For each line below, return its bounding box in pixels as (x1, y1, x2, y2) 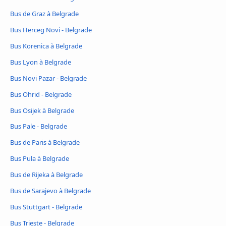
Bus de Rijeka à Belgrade (10, 170, 83, 180)
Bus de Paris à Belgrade (10, 138, 80, 147)
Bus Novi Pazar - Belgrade (10, 73, 87, 83)
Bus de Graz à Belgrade (10, 9, 79, 18)
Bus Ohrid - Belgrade (10, 89, 72, 99)
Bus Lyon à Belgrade (10, 57, 71, 67)
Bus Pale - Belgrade (10, 122, 67, 131)
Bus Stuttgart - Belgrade (10, 202, 82, 212)
